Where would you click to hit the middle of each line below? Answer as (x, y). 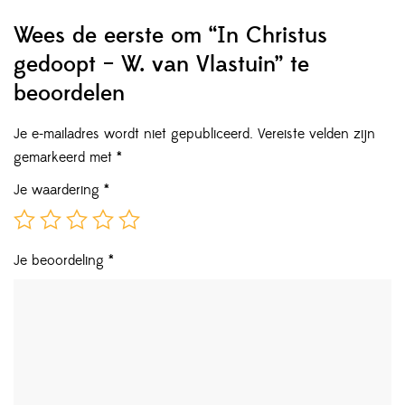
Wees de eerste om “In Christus (170, 36)
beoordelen (69, 94)
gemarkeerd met (65, 158)
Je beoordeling (61, 261)
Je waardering (59, 190)
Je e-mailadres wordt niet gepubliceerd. (133, 134)
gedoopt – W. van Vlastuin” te (161, 65)
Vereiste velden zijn (316, 134)
